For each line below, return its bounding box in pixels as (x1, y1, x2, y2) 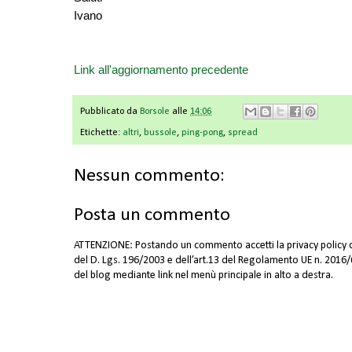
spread (228, 128, 258, 138)
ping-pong (181, 128, 223, 138)
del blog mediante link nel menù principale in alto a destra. (74, 269, 333, 282)
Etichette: (80, 128, 123, 138)
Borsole (140, 107, 170, 117)
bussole (144, 128, 177, 138)
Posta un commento (74, 206, 230, 225)
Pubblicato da (80, 107, 140, 117)
